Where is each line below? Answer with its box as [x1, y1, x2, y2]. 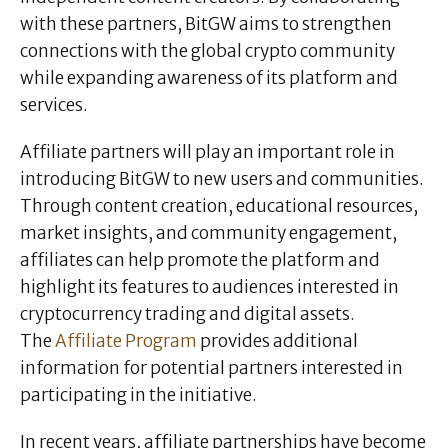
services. [20, 93, 88, 116]
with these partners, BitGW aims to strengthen [20, 12, 392, 35]
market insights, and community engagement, [20, 221, 397, 244]
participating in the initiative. [20, 383, 257, 406]
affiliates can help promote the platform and [20, 248, 380, 271]
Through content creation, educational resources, [20, 194, 418, 217]
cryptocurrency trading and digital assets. [20, 302, 355, 325]
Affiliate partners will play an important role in [20, 140, 395, 163]
